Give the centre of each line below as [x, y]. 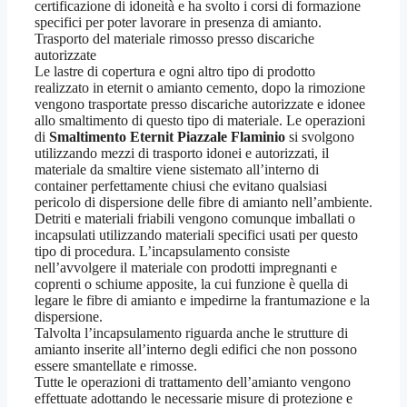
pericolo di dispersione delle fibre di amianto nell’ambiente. [203, 202]
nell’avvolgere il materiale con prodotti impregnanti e [186, 267]
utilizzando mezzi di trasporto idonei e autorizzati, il [182, 153]
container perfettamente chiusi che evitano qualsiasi [181, 185]
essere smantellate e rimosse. [116, 365]
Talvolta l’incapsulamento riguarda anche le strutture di [191, 333]
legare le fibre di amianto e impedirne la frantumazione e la [202, 300]
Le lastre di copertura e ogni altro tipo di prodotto [175, 71]
